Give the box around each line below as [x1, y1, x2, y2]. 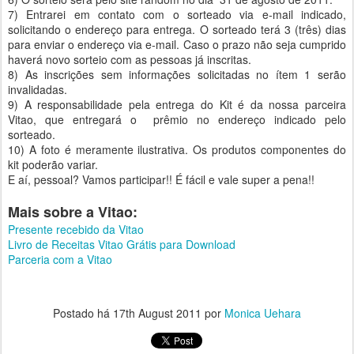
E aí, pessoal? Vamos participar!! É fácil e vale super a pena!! [8, 171, 314, 187]
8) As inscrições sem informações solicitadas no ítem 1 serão [8, 66, 346, 82]
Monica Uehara [224, 305, 301, 321]
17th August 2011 [113, 305, 201, 321]
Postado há [53, 305, 113, 321]
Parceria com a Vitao [8, 251, 112, 267]
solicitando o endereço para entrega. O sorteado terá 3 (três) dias [8, 21, 346, 37]
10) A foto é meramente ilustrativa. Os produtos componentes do [8, 141, 346, 157]
